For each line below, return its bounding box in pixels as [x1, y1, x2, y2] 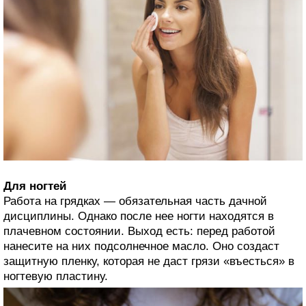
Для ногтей [3, 180, 66, 193]
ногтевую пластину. [3, 270, 108, 283]
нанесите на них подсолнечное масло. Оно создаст [3, 240, 279, 253]
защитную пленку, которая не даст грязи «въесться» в [3, 255, 294, 268]
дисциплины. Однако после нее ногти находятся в [3, 210, 274, 223]
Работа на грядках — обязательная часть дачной [3, 195, 267, 208]
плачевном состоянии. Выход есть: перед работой [3, 225, 275, 238]
